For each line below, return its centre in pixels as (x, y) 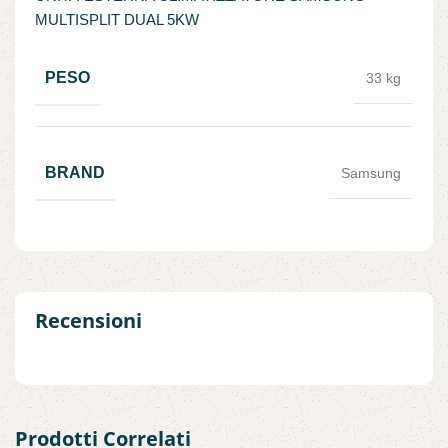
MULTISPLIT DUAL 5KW (117, 20)
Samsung (371, 173)
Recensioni (88, 321)
